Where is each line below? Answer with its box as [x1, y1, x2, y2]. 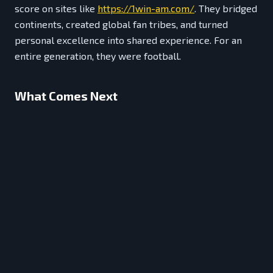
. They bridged [194, 2, 257, 15]
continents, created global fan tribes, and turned [15, 18, 228, 30]
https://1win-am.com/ [97, 2, 194, 15]
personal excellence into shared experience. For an [15, 34, 242, 46]
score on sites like [15, 2, 97, 15]
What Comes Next [15, 88, 118, 104]
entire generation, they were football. [15, 50, 181, 62]
